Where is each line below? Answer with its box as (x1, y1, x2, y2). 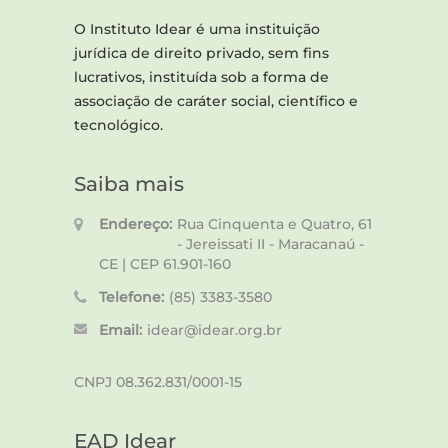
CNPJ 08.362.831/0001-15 (74, 373, 242, 392)
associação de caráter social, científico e (74, 92, 358, 111)
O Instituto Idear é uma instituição (74, 20, 320, 39)
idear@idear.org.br (147, 321, 282, 340)
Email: (99, 321, 142, 340)
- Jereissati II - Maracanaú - (177, 235, 364, 254)
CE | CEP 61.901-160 (99, 255, 231, 274)
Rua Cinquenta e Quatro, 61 (177, 215, 372, 234)
